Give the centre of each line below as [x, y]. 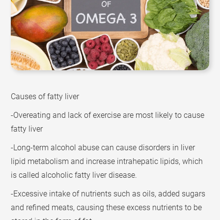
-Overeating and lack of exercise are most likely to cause [108, 115]
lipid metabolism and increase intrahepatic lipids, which [107, 161]
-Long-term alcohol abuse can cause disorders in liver [103, 147]
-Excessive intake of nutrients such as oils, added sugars [108, 193]
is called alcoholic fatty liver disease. [74, 175]
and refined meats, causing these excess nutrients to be [107, 207]
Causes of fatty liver [45, 96]
